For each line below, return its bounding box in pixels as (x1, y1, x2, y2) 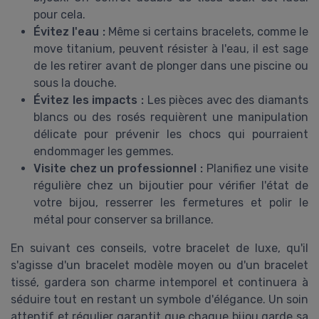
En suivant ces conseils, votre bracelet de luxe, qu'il (11, 241, 308, 256)
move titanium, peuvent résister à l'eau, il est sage (33, 42, 308, 56)
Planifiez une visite (202, 162, 309, 176)
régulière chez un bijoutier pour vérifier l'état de (33, 179, 308, 193)
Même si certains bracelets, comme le (105, 25, 308, 39)
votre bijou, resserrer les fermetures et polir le (33, 196, 308, 210)
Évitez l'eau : (33, 25, 105, 39)
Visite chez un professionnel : (33, 162, 203, 176)
